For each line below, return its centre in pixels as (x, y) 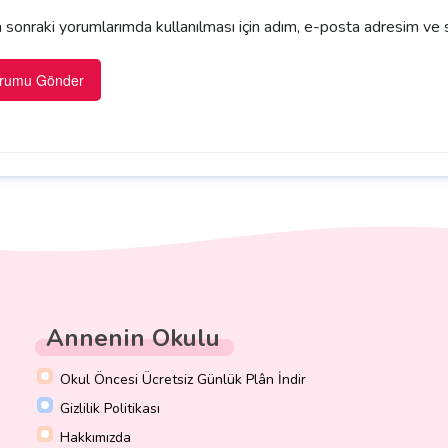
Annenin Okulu (132, 338)
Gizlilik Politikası (109, 409)
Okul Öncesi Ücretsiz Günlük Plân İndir (182, 380)
